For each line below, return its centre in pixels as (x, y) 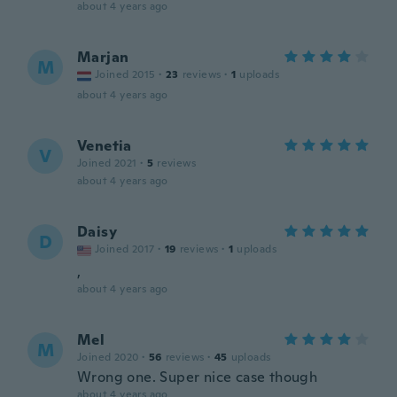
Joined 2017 (125, 249)
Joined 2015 (125, 74)
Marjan (103, 57)
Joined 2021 (107, 163)
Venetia (105, 146)
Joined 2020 (108, 357)
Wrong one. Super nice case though (198, 377)
